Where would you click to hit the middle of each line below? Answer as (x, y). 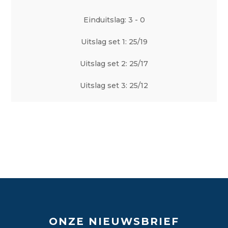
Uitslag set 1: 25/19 (114, 42)
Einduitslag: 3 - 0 (114, 20)
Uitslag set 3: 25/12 (114, 85)
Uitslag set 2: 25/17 (114, 64)
